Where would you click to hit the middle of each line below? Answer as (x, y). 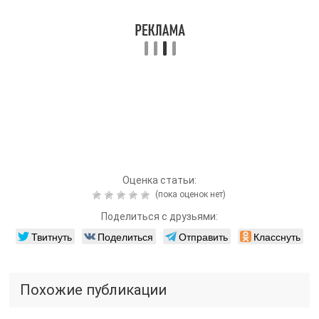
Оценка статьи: (159, 180)
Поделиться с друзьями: (159, 216)
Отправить (203, 236)
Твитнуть (51, 236)
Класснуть (277, 236)
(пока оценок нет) (190, 194)
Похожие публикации (94, 289)
